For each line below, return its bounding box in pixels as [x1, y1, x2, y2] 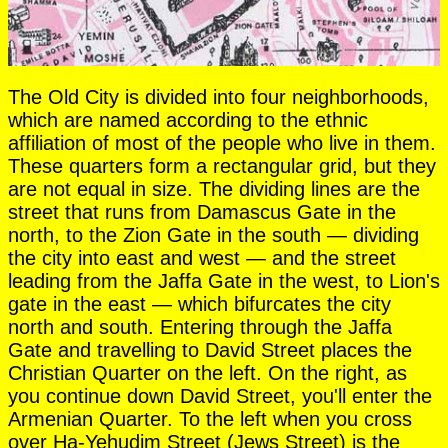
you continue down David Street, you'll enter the [8, 384, 432, 407]
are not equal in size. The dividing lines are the [8, 177, 420, 200]
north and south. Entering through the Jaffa [8, 315, 392, 338]
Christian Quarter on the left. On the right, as [8, 361, 407, 384]
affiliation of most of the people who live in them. [8, 131, 436, 154]
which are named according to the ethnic [8, 108, 368, 131]
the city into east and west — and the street [8, 246, 396, 269]
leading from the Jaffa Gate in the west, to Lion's [8, 269, 440, 292]
